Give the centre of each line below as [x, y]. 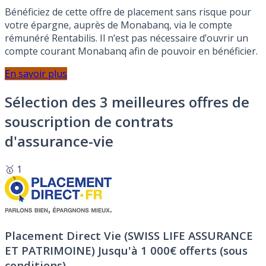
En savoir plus [36, 74]
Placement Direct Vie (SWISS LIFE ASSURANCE [129, 235]
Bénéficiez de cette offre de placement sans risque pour [128, 12]
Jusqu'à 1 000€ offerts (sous [173, 250]
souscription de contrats [89, 122]
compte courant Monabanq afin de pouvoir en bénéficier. [131, 51]
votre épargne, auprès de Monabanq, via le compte [118, 25]
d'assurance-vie [59, 141]
